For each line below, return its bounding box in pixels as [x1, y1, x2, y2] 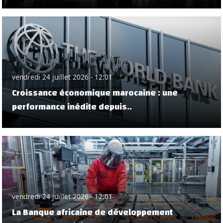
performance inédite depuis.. [12, 99, 132, 115]
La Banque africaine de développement [12, 204, 173, 221]
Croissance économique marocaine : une [12, 85, 178, 102]
